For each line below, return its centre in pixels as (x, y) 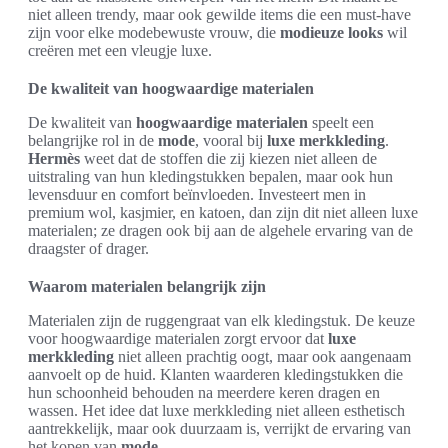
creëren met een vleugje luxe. (120, 50)
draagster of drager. (88, 248)
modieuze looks (331, 32)
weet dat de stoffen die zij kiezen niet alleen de (228, 158)
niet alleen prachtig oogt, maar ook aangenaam (262, 356)
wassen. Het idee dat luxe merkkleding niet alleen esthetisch (216, 410)
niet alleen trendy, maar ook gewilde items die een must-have (219, 14)
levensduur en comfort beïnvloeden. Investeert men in (197, 194)
